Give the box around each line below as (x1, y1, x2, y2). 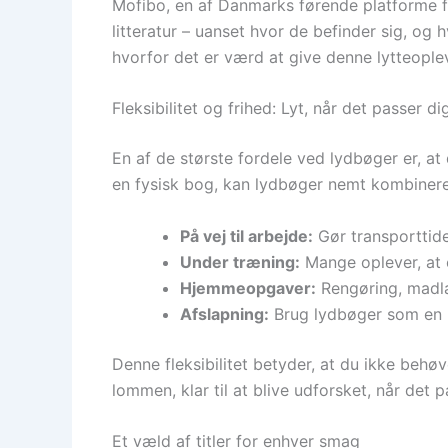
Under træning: (180, 251, 300, 272)
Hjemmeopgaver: (180, 277, 316, 298)
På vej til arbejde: (180, 225, 313, 246)
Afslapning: (180, 303, 269, 324)
